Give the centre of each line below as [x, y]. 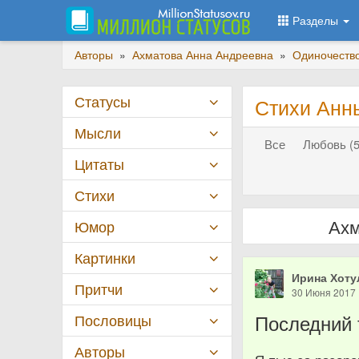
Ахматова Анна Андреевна [203, 54]
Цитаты [99, 164]
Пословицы [113, 320]
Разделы [315, 20]
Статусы [103, 101]
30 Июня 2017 [324, 292]
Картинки [105, 258]
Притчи [99, 289]
